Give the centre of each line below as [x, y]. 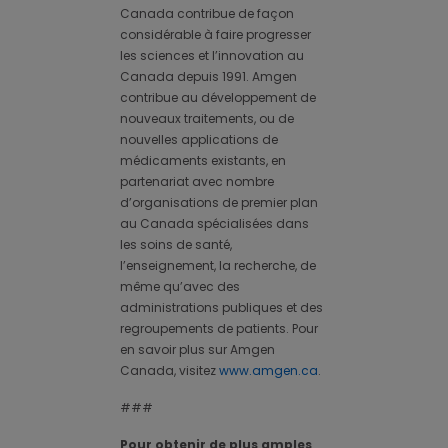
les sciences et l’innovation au [212, 56]
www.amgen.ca [268, 371]
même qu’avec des [180, 287]
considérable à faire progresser [215, 35]
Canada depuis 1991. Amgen [208, 77]
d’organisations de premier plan [219, 203]
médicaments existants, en [203, 161]
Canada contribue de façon [207, 14]
